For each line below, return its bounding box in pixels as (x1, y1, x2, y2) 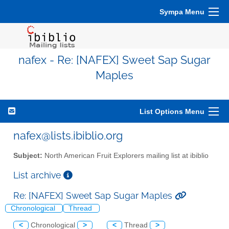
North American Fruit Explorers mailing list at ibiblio (42, 151, 209, 159)
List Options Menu (140, 107, 204, 116)
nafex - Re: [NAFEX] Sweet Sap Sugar (18, 54, 211, 66)
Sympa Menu (159, 8, 204, 16)
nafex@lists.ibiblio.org (13, 129, 123, 142)
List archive (13, 169, 63, 180)
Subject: (13, 151, 42, 159)
